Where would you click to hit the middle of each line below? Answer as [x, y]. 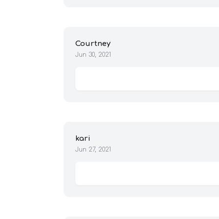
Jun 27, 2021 [93, 150]
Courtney [93, 44]
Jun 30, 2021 [93, 55]
